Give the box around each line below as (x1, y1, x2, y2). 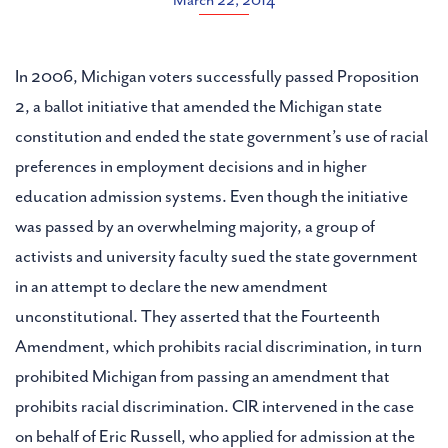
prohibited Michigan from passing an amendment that (15, 366, 390, 387)
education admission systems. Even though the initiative (15, 186, 408, 207)
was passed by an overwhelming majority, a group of (15, 216, 375, 237)
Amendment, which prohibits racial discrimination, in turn (15, 336, 422, 357)
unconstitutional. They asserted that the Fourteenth (15, 306, 380, 327)
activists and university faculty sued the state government (15, 246, 418, 267)
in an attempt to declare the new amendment (15, 276, 328, 297)
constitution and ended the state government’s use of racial (15, 126, 428, 147)
